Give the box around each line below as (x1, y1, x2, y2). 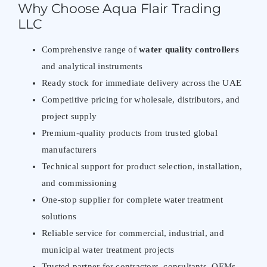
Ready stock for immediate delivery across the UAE (41, 77, 242, 88)
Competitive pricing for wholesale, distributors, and (41, 94, 240, 104)
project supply (41, 111, 97, 121)
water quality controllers (139, 44, 239, 54)
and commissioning (41, 178, 117, 188)
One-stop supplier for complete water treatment (41, 194, 223, 204)
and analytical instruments (41, 61, 142, 71)
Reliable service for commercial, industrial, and (41, 228, 224, 238)
